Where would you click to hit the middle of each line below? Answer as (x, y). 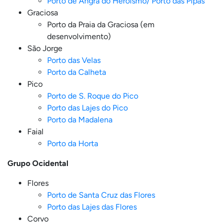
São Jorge (45, 48)
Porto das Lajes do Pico (87, 108)
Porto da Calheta (77, 72)
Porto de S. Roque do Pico (93, 96)
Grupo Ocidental (38, 163)
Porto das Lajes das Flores (92, 207)
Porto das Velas (74, 60)
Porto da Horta (73, 143)
